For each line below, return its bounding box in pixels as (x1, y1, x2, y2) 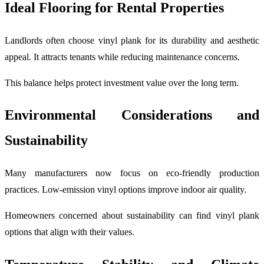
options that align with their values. (5, 227, 134, 237)
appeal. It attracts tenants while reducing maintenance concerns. (5, 51, 240, 62)
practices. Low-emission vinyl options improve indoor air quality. (5, 184, 246, 195)
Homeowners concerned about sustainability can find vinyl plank (5, 210, 259, 221)
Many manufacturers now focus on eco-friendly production (5, 168, 259, 179)
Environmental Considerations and (5, 107, 259, 123)
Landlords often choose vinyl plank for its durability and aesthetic (5, 35, 259, 45)
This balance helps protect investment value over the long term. (5, 77, 239, 88)
